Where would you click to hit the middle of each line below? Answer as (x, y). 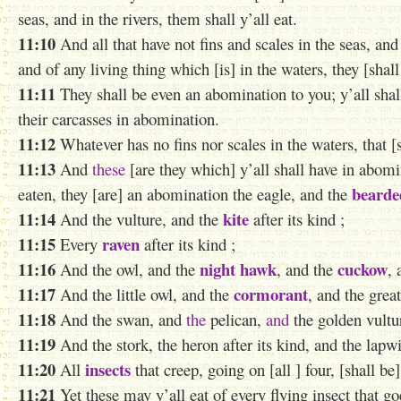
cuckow (363, 269)
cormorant (271, 294)
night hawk (238, 269)
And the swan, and (121, 319)
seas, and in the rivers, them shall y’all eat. (158, 18)
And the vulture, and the (139, 219)
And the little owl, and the (145, 294)
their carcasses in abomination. (119, 119)
